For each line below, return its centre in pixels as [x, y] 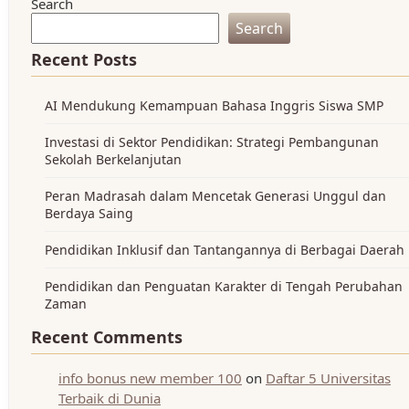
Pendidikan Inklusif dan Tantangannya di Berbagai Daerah [224, 250]
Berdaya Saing [89, 213]
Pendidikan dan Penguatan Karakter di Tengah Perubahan [223, 286]
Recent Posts [84, 59]
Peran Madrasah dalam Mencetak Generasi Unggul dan [215, 196]
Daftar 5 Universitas [328, 378]
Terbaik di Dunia [109, 398]
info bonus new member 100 [150, 378]
